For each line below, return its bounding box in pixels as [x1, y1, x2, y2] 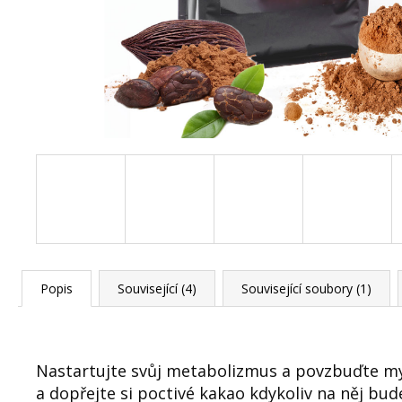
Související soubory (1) [241, 280, 371, 297]
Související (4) [118, 280, 197, 297]
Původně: [99, 24, 161, 45]
